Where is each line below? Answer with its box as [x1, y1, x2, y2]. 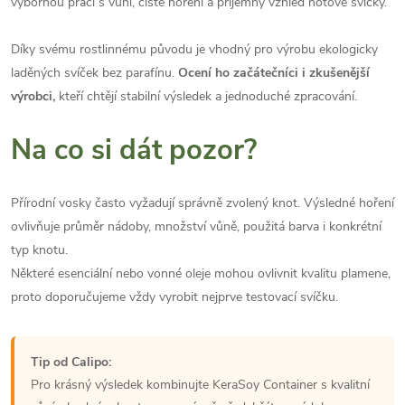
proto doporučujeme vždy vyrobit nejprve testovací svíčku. [11, 287, 338, 306]
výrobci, [11, 87, 55, 105]
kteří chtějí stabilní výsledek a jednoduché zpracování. [55, 87, 357, 105]
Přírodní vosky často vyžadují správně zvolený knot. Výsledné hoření [11, 193, 394, 212]
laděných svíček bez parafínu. [11, 63, 178, 81]
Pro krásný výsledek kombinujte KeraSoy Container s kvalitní [31, 375, 370, 393]
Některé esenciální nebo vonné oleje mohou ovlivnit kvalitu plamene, [11, 264, 391, 282]
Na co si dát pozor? [11, 130, 257, 169]
